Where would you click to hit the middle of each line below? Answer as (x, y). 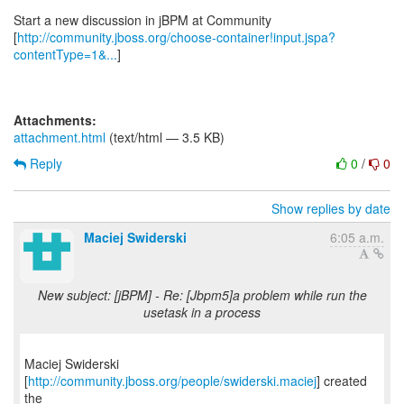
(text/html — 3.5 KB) (165, 137)
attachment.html (60, 137)
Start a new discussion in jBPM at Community (142, 20)
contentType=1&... (65, 54)
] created (342, 381)
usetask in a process (202, 312)
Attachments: (55, 120)
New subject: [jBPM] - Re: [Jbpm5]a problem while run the (202, 295)
